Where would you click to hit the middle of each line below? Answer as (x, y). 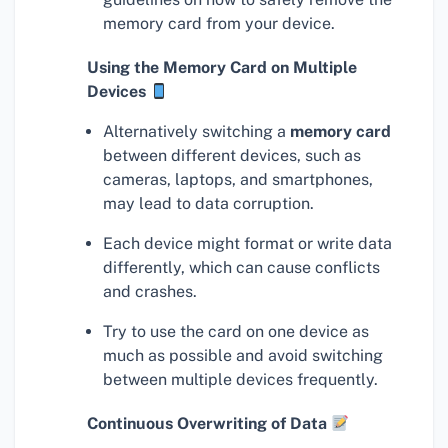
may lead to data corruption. (208, 204)
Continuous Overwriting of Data (209, 424)
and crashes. (150, 292)
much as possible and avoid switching (243, 356)
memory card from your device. (219, 24)
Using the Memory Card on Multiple (222, 68)
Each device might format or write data (247, 244)
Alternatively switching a (196, 132)
